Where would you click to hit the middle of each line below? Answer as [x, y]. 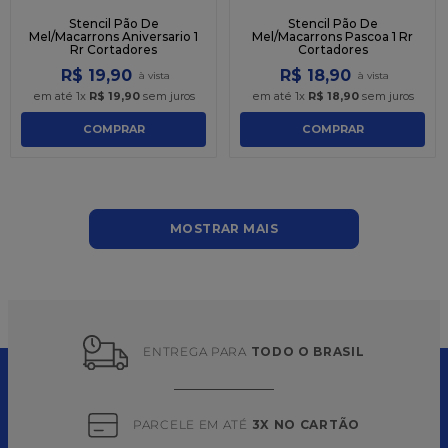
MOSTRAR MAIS [224, 228]
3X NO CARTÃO [305, 424]
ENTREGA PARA [197, 352]
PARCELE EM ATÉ [192, 424]
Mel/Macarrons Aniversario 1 [113, 36]
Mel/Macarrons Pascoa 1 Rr [332, 36]
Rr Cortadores [113, 49]
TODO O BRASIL [307, 352]
